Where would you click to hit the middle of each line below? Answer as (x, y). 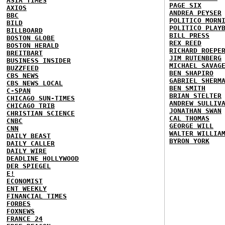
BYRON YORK (189, 141)
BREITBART (25, 53)
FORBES (19, 203)
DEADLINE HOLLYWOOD (43, 158)
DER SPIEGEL (29, 166)
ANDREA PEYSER (195, 13)
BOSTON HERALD (33, 45)
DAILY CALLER (31, 143)
